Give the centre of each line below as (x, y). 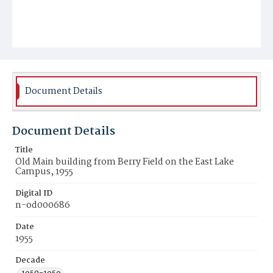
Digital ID (34, 193)
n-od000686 (43, 205)
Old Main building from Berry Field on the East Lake (125, 162)
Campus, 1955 (44, 172)
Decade (30, 261)
